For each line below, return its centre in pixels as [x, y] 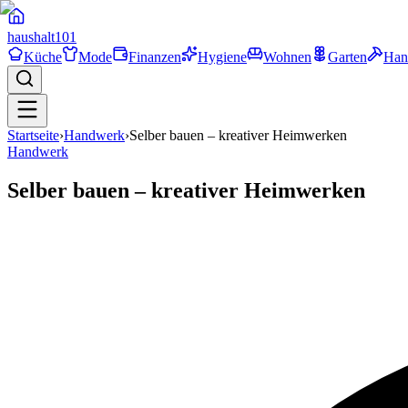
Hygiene [222, 57]
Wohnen [287, 57]
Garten [347, 57]
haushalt [31, 37]
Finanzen [155, 57]
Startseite [33, 135]
